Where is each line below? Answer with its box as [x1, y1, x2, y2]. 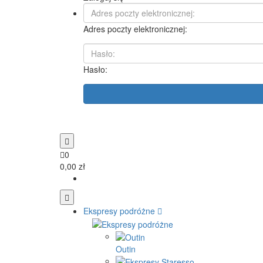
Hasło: [83, 63, 107, 76]
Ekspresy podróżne [83, 205, 155, 217]
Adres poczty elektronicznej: [83, 23, 187, 35]
